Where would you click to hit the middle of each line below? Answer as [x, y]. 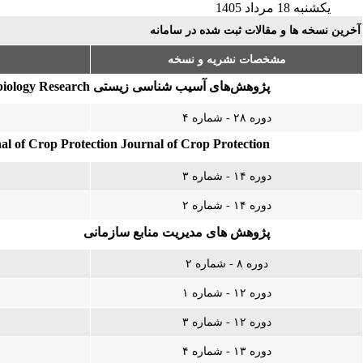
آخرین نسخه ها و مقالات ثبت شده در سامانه [255, 30]
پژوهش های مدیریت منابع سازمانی [177, 232]
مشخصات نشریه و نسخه [226, 60]
